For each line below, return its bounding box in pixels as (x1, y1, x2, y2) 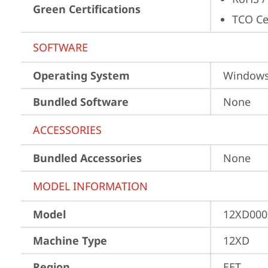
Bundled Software (33, 95, 129, 109)
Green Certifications (33, 2, 141, 16)
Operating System (33, 68, 130, 83)
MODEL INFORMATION (33, 179, 148, 193)
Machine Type (33, 233, 107, 248)
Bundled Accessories (33, 151, 142, 165)
